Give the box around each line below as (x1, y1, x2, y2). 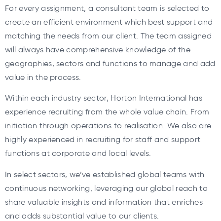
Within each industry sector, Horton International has (5, 93, 202, 103)
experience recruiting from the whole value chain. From (5, 107, 210, 117)
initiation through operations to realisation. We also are (5, 121, 212, 131)
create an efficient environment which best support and (5, 17, 213, 27)
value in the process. (5, 72, 81, 82)
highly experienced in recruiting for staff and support (5, 135, 201, 145)
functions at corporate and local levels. (5, 148, 151, 158)
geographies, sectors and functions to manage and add (5, 58, 216, 68)
